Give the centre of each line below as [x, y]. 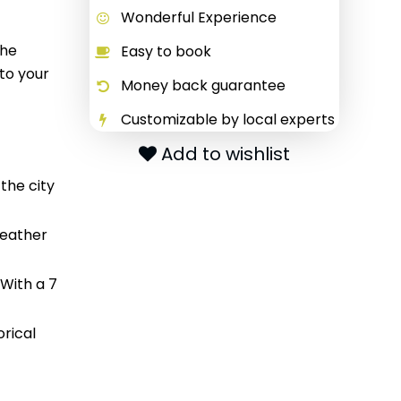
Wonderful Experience [198, 17]
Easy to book [166, 51]
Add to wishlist [225, 154]
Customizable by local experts [227, 119]
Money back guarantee [203, 85]
